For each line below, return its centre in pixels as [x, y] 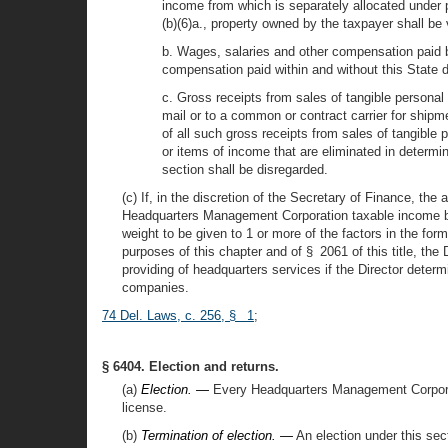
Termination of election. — [217, 435]
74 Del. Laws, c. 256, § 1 [178, 315]
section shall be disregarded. [245, 169]
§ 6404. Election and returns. [190, 366]
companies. [155, 287]
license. [144, 407]
